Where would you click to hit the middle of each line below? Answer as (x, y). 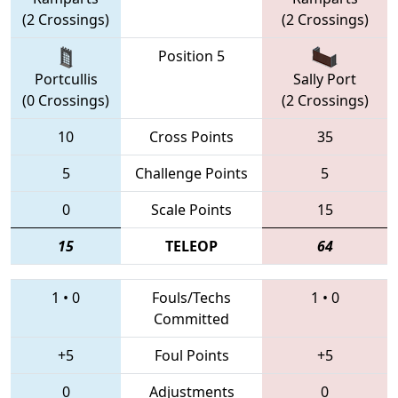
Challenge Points (191, 173)
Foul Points (191, 355)
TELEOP (191, 246)
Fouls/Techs (191, 297)
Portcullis (66, 80)
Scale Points (191, 209)
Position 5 (191, 56)
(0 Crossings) (66, 101)
